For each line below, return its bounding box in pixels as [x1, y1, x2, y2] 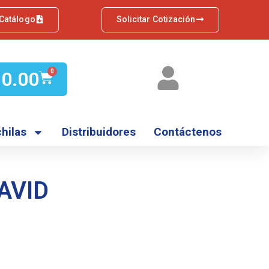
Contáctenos [154, 125, 222, 139]
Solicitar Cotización [116, 14, 196, 24]
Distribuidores [62, 125, 136, 139]
